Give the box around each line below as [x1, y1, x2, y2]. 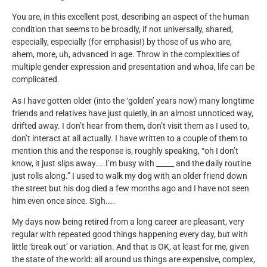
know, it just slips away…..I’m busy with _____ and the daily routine [12, 158, 251, 169]
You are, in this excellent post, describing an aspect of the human [12, 12, 249, 23]
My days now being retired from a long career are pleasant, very [12, 216, 244, 227]
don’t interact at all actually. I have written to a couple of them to [12, 133, 247, 144]
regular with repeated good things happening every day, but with [12, 229, 248, 240]
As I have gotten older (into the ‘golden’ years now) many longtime [12, 95, 254, 106]
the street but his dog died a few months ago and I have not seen [12, 183, 249, 194]
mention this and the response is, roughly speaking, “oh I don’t [12, 145, 238, 156]
